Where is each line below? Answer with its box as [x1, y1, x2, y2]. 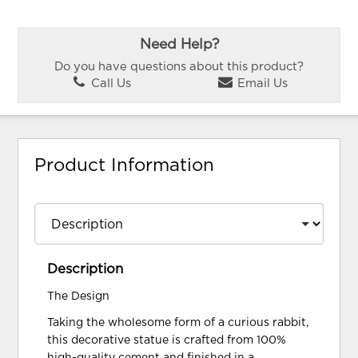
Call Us [87, 78, 131, 90]
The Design [47, 290, 110, 302]
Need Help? [139, 38, 219, 53]
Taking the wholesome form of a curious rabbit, [47, 316, 309, 328]
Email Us [233, 78, 288, 90]
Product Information [34, 156, 215, 174]
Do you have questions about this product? [54, 60, 304, 73]
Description [47, 262, 124, 276]
